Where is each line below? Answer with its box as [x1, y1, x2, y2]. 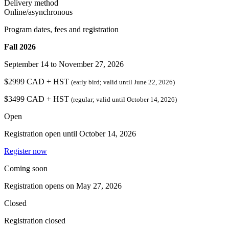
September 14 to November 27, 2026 [4, 60, 124, 69]
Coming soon [4, 164, 48, 173]
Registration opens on [4, 181, 76, 191]
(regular [71, 96, 93, 104]
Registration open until [4, 129, 79, 139]
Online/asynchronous [4, 8, 73, 17]
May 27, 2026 [76, 181, 122, 191]
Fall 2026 [4, 42, 36, 52]
